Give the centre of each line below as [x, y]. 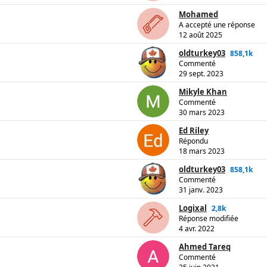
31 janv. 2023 [201, 190]
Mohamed [198, 15]
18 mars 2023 [202, 151]
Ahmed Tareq [205, 247]
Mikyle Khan [203, 92]
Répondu [193, 141]
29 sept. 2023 [201, 74]
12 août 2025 [201, 35]
